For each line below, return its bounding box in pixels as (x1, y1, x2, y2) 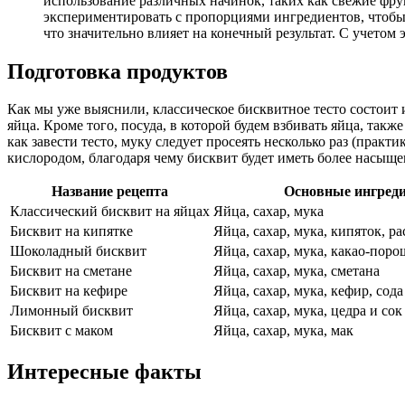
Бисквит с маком (10, 323, 113, 339)
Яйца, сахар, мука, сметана (213, 263, 380, 279)
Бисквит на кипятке (10, 223, 133, 240)
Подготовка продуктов (7, 59, 228, 83)
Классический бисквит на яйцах (10, 203, 210, 220)
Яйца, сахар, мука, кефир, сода (213, 283, 403, 299)
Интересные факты (7, 360, 202, 384)
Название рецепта (52, 184, 168, 200)
